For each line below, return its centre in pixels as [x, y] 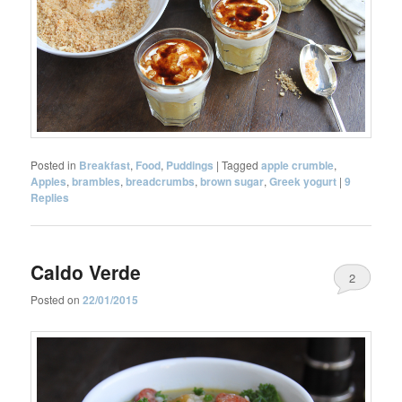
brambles [96, 182]
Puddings [190, 166]
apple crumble [298, 166]
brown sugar [232, 182]
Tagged [240, 165]
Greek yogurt [303, 182]
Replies [50, 198]
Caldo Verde [86, 271]
